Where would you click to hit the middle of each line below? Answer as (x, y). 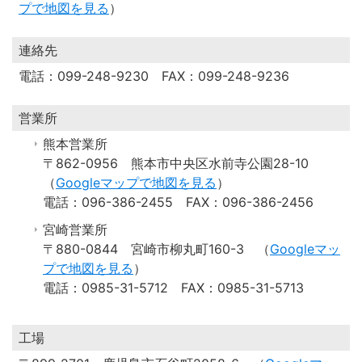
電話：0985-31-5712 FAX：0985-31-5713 (173, 288)
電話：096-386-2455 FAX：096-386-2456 (178, 202)
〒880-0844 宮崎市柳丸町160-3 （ (156, 249)
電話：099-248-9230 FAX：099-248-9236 (154, 76)
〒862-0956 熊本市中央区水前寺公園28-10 (182, 163)
